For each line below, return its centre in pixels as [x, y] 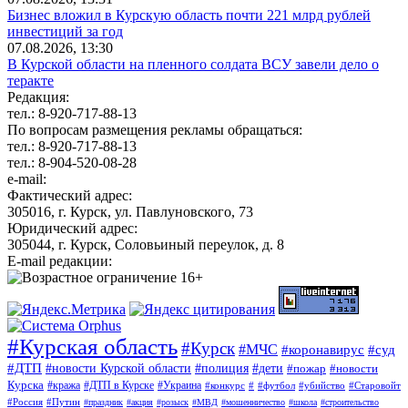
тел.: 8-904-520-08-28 [72, 162]
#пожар [306, 368]
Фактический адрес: [70, 195]
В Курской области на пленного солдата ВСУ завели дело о [193, 64]
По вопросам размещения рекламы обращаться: [155, 129]
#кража [64, 385]
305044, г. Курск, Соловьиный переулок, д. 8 [146, 244]
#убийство [322, 385]
